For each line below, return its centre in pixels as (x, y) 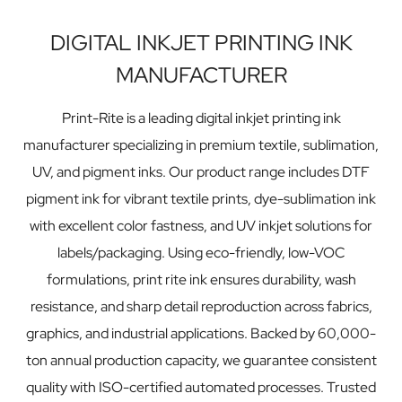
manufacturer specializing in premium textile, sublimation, (201, 145)
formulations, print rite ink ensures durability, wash (201, 280)
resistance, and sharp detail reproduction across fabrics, (201, 307)
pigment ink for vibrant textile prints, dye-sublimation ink (201, 199)
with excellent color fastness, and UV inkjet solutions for (201, 226)
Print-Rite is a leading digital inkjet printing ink (201, 118)
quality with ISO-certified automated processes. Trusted (201, 388)
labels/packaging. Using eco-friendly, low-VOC (201, 253)
